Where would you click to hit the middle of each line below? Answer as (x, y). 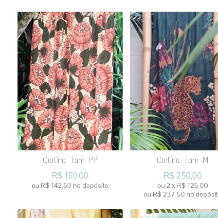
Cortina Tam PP (70, 160)
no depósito (91, 185)
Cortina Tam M (182, 160)
